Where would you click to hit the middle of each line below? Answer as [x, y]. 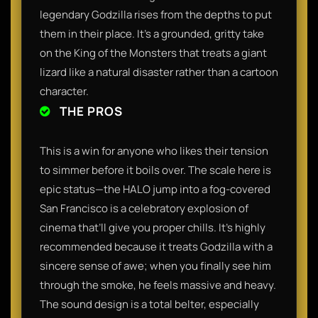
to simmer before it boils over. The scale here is [155, 170]
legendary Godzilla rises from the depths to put [156, 14]
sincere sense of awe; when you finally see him [155, 265]
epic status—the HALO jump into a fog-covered [155, 189]
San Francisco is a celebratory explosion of [144, 208]
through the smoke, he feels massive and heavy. [158, 285]
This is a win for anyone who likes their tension [154, 150]
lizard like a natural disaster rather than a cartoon [159, 72]
